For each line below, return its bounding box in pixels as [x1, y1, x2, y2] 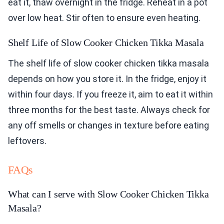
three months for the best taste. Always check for [8, 104, 210, 115]
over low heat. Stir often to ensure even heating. [8, 12, 200, 23]
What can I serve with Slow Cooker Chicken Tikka [8, 188, 209, 200]
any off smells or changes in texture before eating [8, 120, 209, 131]
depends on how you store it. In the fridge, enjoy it [8, 73, 206, 84]
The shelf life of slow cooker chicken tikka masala [8, 58, 209, 69]
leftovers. [8, 135, 46, 146]
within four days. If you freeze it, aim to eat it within [8, 89, 213, 100]
